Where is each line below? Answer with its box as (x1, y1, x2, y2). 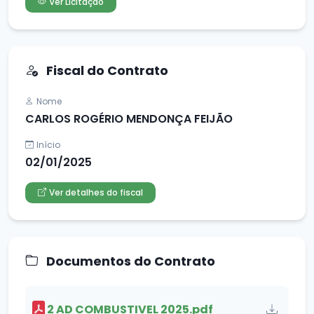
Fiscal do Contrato (43, 61, 168, 79)
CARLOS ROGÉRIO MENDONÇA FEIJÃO (25, 110, 233, 127)
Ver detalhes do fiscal (49, 186, 143, 198)
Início (36, 138, 60, 151)
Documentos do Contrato (43, 252, 215, 270)
